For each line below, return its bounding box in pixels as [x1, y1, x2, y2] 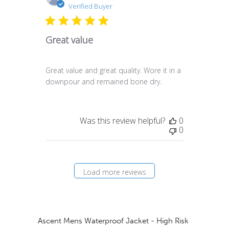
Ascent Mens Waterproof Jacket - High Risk [38, 216, 189, 226]
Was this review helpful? [80, 115, 165, 127]
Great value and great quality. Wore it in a [45, 65, 181, 76]
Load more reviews [83, 167, 146, 177]
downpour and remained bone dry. [45, 77, 162, 87]
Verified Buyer [68, 2, 112, 11]
